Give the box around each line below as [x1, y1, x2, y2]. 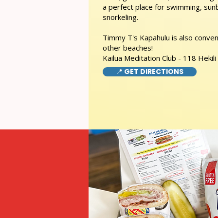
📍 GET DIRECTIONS [116, 67, 183, 76]
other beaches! [103, 43, 153, 53]
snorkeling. [103, 12, 138, 22]
